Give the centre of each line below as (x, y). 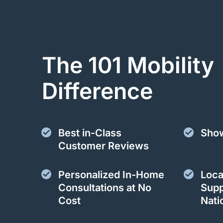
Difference (98, 91)
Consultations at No (105, 188)
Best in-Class (90, 133)
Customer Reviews (103, 146)
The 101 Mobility (128, 65)
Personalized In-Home (111, 175)
